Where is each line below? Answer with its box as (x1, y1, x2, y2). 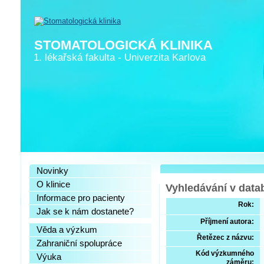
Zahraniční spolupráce (37, 239, 122, 248)
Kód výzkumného (196, 250, 254, 257)
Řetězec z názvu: (197, 234, 254, 241)
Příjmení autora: (200, 218, 254, 225)
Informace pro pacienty (37, 193, 125, 203)
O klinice (37, 180, 70, 189)
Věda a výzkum (37, 225, 97, 235)
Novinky (37, 166, 68, 176)
